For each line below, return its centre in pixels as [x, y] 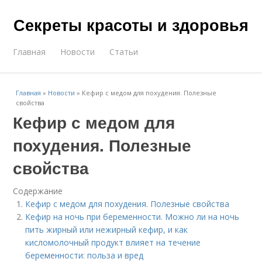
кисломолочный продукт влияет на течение [113, 242]
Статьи [124, 52]
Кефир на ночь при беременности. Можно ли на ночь [132, 217]
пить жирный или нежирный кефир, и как [107, 230]
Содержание [38, 191]
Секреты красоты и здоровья [131, 25]
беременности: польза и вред [85, 255]
